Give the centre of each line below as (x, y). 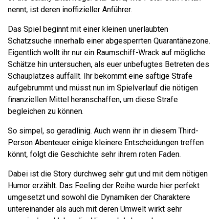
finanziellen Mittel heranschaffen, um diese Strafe (93, 99)
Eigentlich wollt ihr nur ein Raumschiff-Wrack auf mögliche (107, 53)
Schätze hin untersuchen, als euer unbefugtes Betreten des (109, 64)
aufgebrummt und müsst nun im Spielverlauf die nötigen (103, 88)
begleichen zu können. (46, 111)
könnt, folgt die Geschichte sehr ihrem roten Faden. (94, 154)
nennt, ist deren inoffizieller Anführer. (70, 10)
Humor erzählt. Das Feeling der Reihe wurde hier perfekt (104, 186)
